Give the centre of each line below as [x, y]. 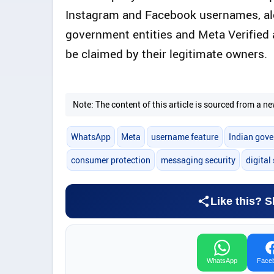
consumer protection [110, 160]
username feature [184, 137]
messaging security [198, 160]
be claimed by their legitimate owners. [166, 54]
